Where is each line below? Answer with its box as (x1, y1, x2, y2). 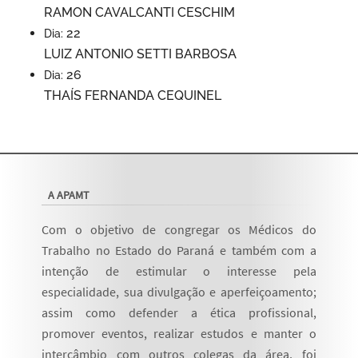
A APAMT (47, 188, 89, 202)
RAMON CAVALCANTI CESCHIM (44, 5, 235, 20)
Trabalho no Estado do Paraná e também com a (42, 241, 316, 258)
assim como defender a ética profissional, (42, 304, 316, 320)
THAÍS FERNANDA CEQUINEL (44, 88, 221, 103)
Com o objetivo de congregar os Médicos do (42, 221, 316, 237)
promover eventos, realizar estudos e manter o (42, 324, 316, 341)
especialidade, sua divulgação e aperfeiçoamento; (42, 283, 316, 300)
